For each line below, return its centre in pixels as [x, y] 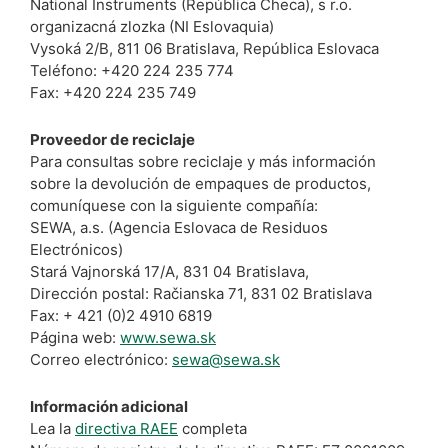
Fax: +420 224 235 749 [113, 92]
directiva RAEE [126, 428]
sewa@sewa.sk [226, 359]
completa [212, 428]
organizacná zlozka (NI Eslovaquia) [154, 26]
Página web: [75, 337]
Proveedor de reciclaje [112, 139]
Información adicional [109, 406]
